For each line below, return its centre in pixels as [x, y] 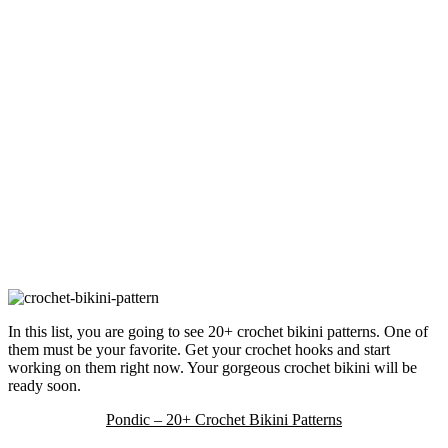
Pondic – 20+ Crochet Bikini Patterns [224, 420]
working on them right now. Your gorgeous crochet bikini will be [212, 368]
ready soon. [44, 386]
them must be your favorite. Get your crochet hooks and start [199, 350]
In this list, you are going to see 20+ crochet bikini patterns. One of [218, 332]
